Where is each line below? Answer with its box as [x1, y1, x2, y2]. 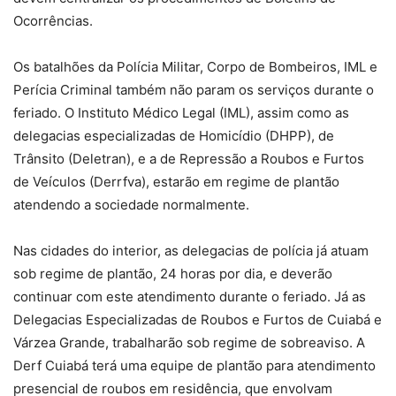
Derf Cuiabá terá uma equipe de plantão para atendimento [13, 357, 376, 375]
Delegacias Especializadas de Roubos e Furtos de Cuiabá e [13, 311, 382, 329]
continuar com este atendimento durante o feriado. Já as [13, 288, 366, 306]
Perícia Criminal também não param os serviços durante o [13, 81, 374, 99]
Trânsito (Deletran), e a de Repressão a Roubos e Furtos [13, 150, 364, 168]
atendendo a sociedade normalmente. [13, 196, 249, 214]
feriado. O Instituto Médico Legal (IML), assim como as [13, 104, 349, 122]
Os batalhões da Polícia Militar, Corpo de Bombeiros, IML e [13, 58, 377, 76]
